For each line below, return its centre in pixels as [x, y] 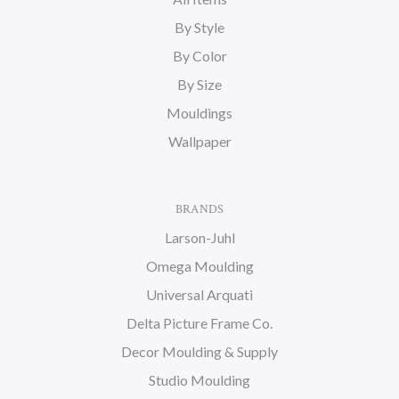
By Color [199, 56]
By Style [199, 27]
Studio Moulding [199, 380]
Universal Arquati [199, 294]
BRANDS [199, 209]
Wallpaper [199, 141]
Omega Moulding [199, 266]
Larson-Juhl [199, 237]
